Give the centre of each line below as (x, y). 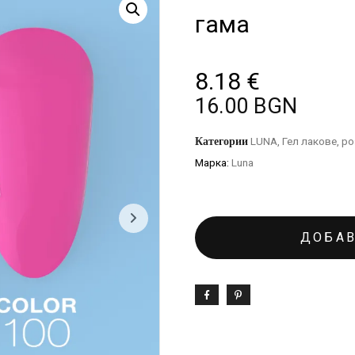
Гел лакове (309, 141)
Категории (221, 141)
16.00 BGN (246, 106)
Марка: (213, 162)
